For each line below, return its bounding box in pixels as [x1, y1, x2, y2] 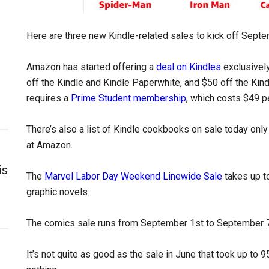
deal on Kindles [156, 61, 221, 73]
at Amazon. [26, 139, 73, 151]
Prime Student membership [71, 92, 186, 104]
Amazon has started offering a [26, 61, 156, 73]
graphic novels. [26, 186, 89, 198]
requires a [26, 92, 71, 104]
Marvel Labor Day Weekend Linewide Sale [44, 171, 222, 182]
